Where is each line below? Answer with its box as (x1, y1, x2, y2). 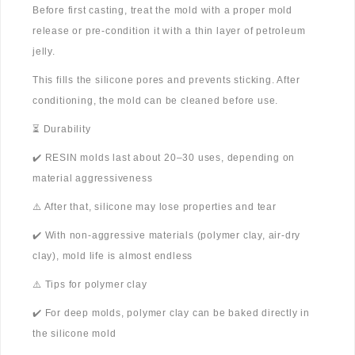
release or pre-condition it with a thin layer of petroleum (32, 25, 306, 37)
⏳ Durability (32, 124, 91, 136)
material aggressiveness (32, 173, 153, 185)
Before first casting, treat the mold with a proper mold (32, 5, 292, 17)
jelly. (32, 46, 55, 58)
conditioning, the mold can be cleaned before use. (32, 95, 279, 107)
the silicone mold (32, 328, 116, 340)
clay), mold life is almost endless (32, 250, 193, 262)
